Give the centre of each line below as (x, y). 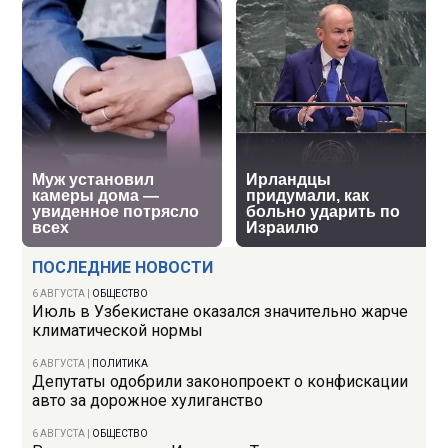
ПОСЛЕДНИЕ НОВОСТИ (123, 268)
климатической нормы (118, 331)
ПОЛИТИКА (120, 364)
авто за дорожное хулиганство (148, 401)
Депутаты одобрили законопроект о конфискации (220, 382)
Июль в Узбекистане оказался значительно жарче (220, 312)
